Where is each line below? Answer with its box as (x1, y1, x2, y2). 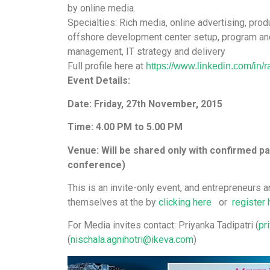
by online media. (67, 2, 136, 14)
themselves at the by (67, 196, 159, 208)
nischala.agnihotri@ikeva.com (71, 234, 193, 246)
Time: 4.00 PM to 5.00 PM (67, 121, 183, 133)
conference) (67, 159, 125, 171)
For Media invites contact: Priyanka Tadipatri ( (67, 219, 259, 231)
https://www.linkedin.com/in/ (146, 61, 264, 72)
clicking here (159, 196, 212, 208)
